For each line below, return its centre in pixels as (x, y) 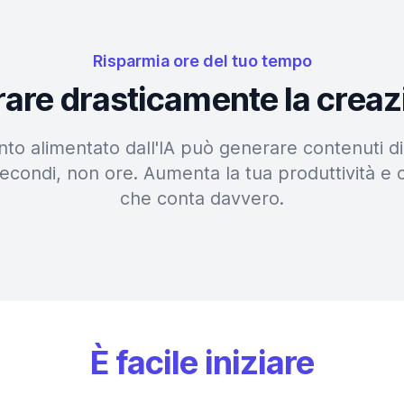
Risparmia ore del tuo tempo (202, 61)
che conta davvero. (202, 198)
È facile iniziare (202, 363)
